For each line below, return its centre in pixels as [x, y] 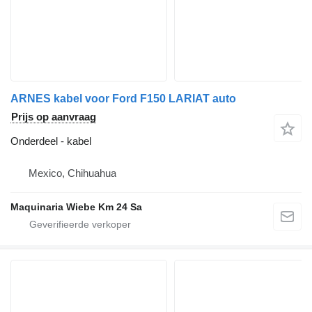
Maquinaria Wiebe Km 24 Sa [76, 207]
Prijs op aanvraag [54, 117]
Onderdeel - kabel [51, 141]
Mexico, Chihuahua [72, 173]
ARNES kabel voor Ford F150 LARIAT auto [123, 99]
